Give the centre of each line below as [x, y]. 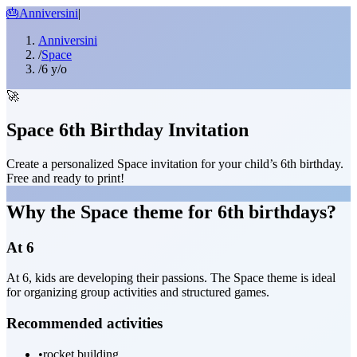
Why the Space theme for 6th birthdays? [171, 212]
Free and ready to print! [65, 178]
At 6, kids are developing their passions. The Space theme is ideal [171, 278]
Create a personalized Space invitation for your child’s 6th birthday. [175, 163]
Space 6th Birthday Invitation [127, 129]
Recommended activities [84, 324]
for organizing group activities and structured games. [138, 292]
